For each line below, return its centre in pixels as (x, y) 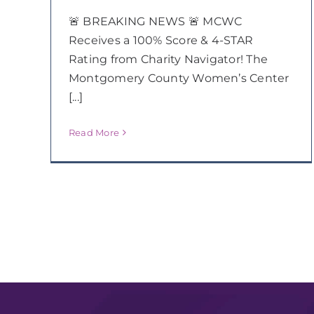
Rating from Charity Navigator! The (168, 59)
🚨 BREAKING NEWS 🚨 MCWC (155, 21)
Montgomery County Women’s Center (179, 78)
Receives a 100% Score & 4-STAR (161, 40)
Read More (94, 132)
